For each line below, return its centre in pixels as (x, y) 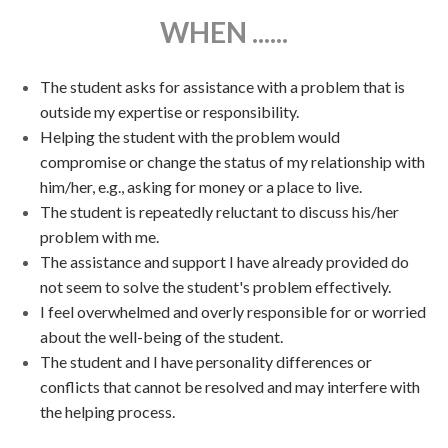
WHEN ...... (224, 31)
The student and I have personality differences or (206, 361)
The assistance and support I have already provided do (224, 261)
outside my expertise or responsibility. (169, 111)
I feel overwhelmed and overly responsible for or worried (233, 311)
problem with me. (99, 236)
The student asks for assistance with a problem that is (222, 86)
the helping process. (107, 411)
